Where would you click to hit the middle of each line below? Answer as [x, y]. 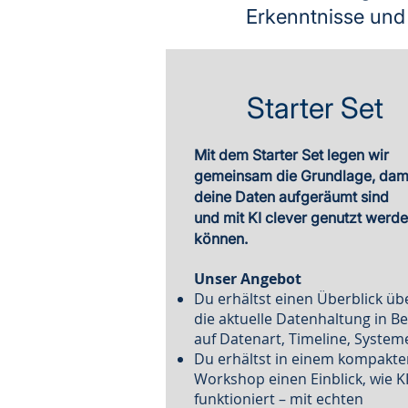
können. [221, 239]
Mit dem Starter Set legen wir [292, 155]
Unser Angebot [248, 279]
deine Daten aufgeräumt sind [292, 197]
